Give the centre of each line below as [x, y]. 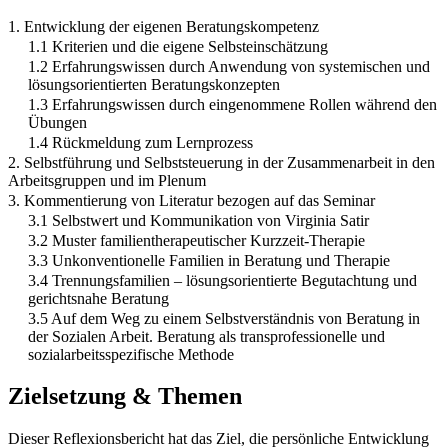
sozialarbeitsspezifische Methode [131, 354]
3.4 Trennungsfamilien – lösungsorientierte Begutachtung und [222, 280]
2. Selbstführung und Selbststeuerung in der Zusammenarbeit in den [221, 162]
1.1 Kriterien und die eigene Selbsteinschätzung [178, 46]
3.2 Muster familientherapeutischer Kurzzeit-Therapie [196, 240]
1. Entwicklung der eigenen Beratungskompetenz [163, 26]
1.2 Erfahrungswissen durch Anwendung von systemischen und [229, 66]
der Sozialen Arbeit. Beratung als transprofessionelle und [206, 336]
